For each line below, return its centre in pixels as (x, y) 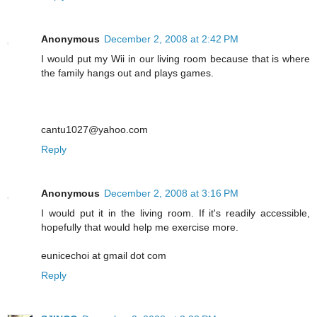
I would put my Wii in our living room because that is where (175, 58)
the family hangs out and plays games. (127, 73)
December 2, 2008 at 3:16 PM (171, 193)
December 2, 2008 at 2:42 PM (171, 39)
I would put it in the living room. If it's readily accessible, (175, 213)
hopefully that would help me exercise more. (140, 227)
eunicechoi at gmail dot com (104, 255)
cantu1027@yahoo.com (94, 129)
